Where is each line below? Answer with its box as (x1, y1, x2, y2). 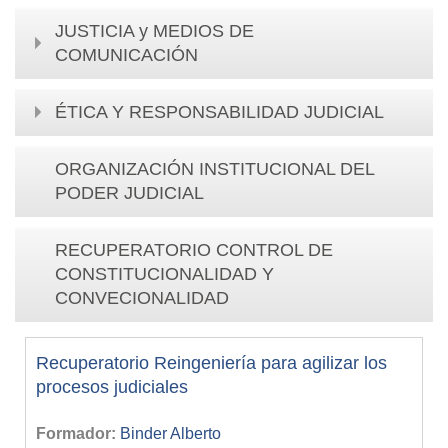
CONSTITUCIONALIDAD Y (55, 263, 274, 284)
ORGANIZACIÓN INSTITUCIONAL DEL (55, 158, 374, 179)
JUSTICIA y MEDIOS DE (55, 20, 254, 41)
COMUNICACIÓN (55, 44, 198, 65)
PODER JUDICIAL (55, 182, 204, 203)
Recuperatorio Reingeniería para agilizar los (36, 352, 387, 373)
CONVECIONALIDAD (55, 287, 229, 308)
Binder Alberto (120, 424, 221, 442)
